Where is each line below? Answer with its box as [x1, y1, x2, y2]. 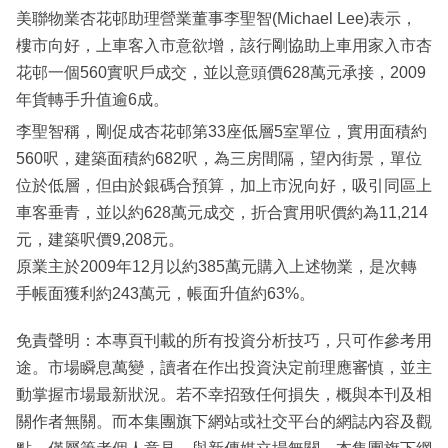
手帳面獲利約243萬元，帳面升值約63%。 [16, 285, 315, 303]
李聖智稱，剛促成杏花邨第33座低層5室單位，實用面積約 [16, 123, 427, 141]
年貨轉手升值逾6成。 [16, 91, 169, 109]
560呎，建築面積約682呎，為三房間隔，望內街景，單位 [16, 150, 422, 168]
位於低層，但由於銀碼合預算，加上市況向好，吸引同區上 [16, 177, 432, 195]
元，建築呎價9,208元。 [16, 231, 184, 249]
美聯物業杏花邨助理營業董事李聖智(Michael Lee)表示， [16, 10, 417, 28]
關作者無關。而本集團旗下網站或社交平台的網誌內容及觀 [16, 413, 432, 431]
